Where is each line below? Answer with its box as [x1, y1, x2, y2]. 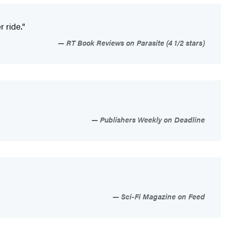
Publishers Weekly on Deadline [98, 114, 205, 125]
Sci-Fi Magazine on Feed [119, 191, 205, 202]
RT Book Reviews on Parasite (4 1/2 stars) [64, 37, 205, 48]
